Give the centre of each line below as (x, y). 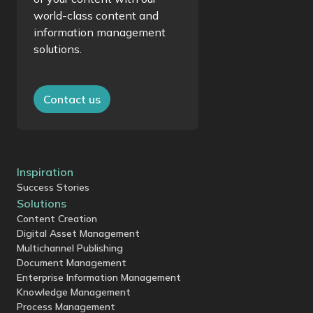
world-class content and (96, 15)
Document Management (72, 262)
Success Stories (53, 187)
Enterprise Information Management (99, 277)
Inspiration (45, 172)
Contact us (72, 99)
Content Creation (57, 218)
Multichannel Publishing (70, 248)
